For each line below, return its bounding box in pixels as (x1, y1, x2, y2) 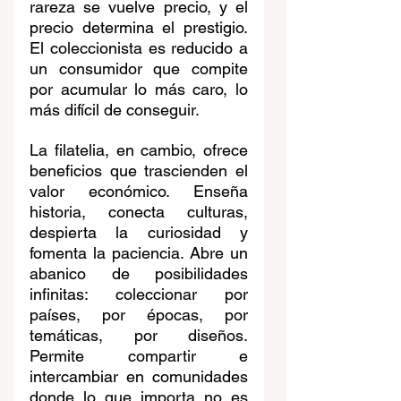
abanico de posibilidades (30, 264, 248, 284)
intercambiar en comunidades (30, 367, 248, 387)
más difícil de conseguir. (30, 100, 200, 120)
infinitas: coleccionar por (30, 285, 248, 304)
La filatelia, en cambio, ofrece (30, 141, 248, 160)
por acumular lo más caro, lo (30, 80, 248, 99)
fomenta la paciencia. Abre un (30, 243, 248, 263)
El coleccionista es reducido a (30, 38, 248, 58)
